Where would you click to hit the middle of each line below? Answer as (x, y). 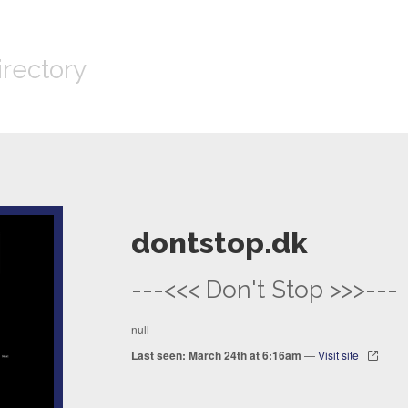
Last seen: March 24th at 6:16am (216, 356)
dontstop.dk (219, 243)
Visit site (338, 355)
